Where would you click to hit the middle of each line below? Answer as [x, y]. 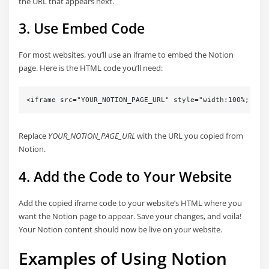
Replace [34, 136]
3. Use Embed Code [82, 28]
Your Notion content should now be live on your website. [121, 229]
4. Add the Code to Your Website [125, 177]
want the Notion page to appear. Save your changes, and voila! [130, 216]
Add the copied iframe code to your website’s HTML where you [131, 203]
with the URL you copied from [189, 136]
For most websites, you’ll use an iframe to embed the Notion [126, 55]
